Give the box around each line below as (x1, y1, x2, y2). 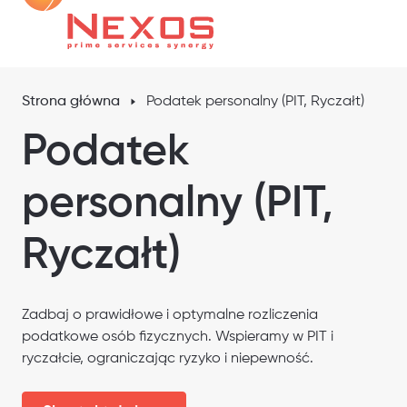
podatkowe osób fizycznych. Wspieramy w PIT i (22, 330, 333, 344)
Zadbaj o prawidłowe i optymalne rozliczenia (22, 308, 318, 323)
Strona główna (22, 94, 120, 109)
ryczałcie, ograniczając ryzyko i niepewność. (22, 352, 313, 366)
